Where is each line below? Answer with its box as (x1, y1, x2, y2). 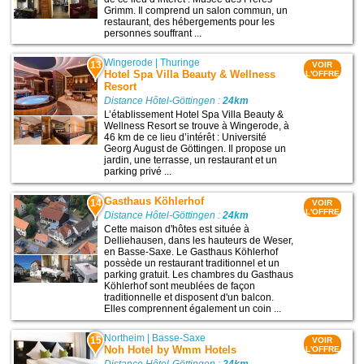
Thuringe (160, 57, 201, 69)
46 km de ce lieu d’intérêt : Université (104, 132, 267, 144)
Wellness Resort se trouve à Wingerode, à (104, 120, 290, 132)
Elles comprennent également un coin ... (104, 303, 282, 315)
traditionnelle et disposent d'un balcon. (104, 292, 275, 304)
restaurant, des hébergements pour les (104, 15, 275, 28)
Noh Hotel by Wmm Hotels (104, 344, 237, 357)
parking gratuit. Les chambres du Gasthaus (104, 269, 294, 281)
